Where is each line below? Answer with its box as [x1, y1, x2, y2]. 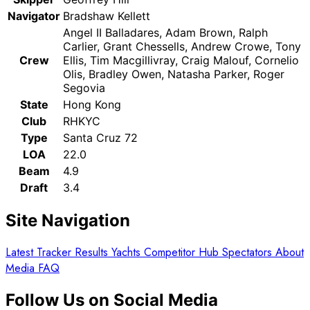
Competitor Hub [144, 244, 222, 260]
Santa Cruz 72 [63, 131, 138, 145]
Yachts [111, 244, 144, 260]
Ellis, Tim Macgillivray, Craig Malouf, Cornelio [63, 53, 299, 67]
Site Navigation [6, 210, 130, 230]
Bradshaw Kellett [63, 9, 150, 23]
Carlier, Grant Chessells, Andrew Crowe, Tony [63, 39, 301, 53]
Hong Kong [63, 98, 121, 111]
